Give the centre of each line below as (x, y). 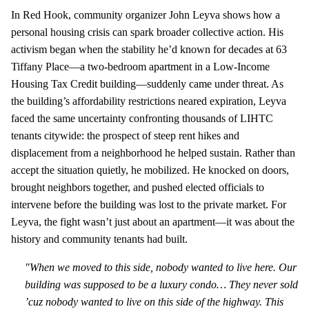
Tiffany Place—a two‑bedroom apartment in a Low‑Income (140, 66)
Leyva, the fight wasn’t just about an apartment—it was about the (153, 221)
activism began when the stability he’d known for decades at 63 (149, 49)
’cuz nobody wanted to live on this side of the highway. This (154, 301)
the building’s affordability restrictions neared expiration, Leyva (149, 101)
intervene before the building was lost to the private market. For (149, 204)
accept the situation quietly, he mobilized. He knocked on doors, (150, 170)
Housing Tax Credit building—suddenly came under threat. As (147, 83)
